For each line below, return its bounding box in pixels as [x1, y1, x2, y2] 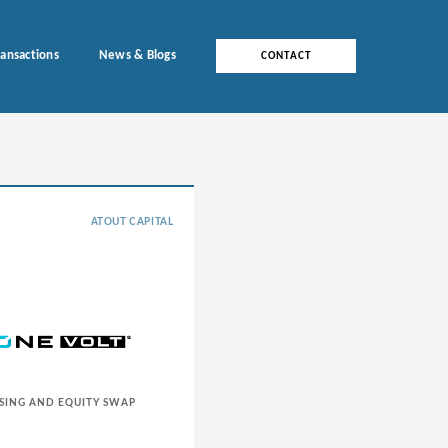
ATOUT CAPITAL [90, 216, 174, 227]
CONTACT [261, 51, 311, 63]
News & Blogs [98, 49, 176, 63]
